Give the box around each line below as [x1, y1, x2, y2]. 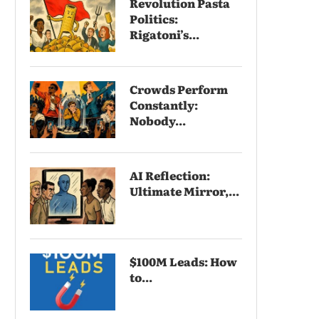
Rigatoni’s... [130, 25, 199, 43]
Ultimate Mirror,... [130, 182, 239, 199]
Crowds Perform [130, 80, 228, 98]
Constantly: [130, 95, 198, 113]
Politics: [130, 9, 178, 27]
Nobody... [130, 111, 186, 129]
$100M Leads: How [130, 252, 237, 270]
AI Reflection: [130, 166, 210, 184]
